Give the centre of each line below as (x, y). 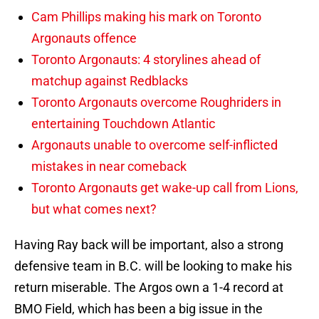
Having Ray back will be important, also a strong (149, 245)
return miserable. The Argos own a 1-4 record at (149, 288)
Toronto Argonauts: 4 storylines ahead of (146, 60)
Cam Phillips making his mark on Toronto (146, 17)
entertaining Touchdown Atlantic (123, 124)
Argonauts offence (84, 38)
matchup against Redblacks (110, 81)
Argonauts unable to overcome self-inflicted (155, 145)
